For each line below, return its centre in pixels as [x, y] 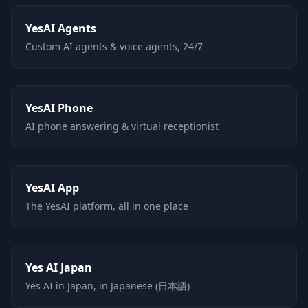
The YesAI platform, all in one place [107, 206]
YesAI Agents [61, 28]
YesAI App [52, 188]
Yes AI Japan [59, 267]
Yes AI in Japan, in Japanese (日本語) [108, 286]
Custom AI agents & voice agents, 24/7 [114, 46]
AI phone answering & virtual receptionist [122, 126]
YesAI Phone [59, 108]
